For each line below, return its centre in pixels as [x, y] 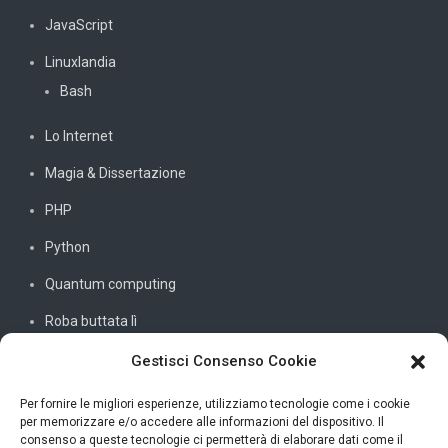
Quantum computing [110, 283]
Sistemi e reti [86, 357]
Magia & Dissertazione [115, 172]
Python [67, 246]
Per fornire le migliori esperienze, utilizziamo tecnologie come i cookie [215, 404]
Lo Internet [79, 135]
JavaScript [79, 24]
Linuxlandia [80, 61]
